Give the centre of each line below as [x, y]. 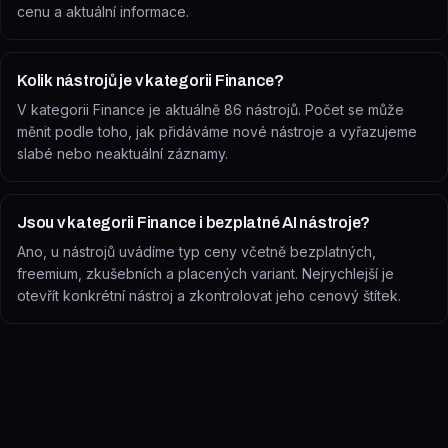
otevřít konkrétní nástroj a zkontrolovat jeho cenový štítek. [209, 295]
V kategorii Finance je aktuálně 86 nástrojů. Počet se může [210, 109]
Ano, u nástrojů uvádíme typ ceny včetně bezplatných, [196, 251]
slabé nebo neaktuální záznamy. [122, 153]
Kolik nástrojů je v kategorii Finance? [150, 80]
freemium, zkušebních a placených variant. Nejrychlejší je [205, 273]
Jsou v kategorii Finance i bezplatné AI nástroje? [194, 222]
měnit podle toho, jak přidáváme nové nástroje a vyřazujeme [217, 131]
